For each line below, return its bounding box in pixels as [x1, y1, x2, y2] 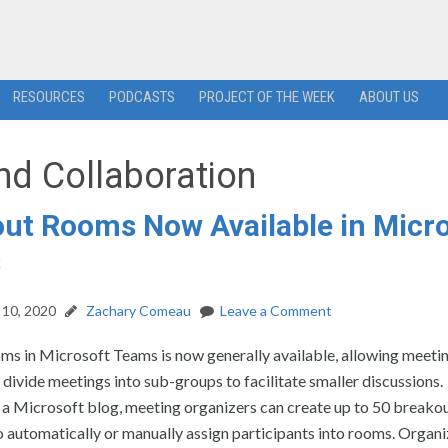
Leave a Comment [220, 302, 332, 319]
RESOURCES [12, 88, 85, 106]
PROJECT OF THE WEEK [198, 88, 335, 106]
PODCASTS [108, 88, 175, 106]
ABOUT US [358, 88, 419, 106]
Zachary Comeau [83, 302, 191, 319]
